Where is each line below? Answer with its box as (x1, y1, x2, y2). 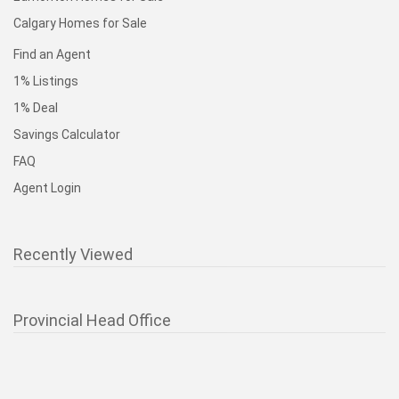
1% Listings (13, 74, 78, 88)
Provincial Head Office (13, 311, 171, 330)
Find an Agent (13, 47, 91, 61)
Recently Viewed (13, 245, 133, 264)
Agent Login (13, 181, 81, 195)
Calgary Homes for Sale (13, 16, 147, 30)
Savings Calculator (13, 127, 120, 142)
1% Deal (13, 101, 58, 115)
